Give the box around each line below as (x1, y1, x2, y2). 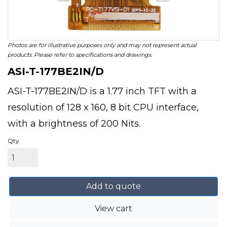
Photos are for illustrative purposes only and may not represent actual (8, 42, 197, 49)
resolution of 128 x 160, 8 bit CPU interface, (8, 102, 199, 113)
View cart (95, 204, 132, 213)
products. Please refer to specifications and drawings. (8, 51, 152, 58)
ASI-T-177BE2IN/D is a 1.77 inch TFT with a (8, 86, 197, 97)
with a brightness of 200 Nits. (8, 118, 140, 129)
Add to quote (86, 181, 141, 191)
